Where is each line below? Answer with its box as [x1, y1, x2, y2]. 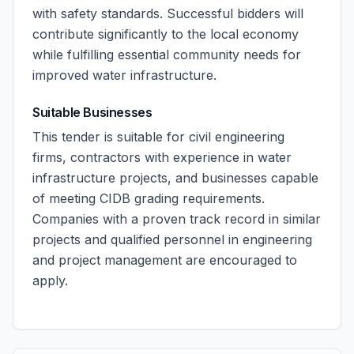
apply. [32, 273, 68, 288]
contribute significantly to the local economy [32, 26, 299, 42]
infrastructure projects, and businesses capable [32, 170, 318, 186]
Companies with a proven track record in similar [32, 211, 321, 227]
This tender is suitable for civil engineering [32, 129, 284, 145]
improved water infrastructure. [32, 67, 217, 83]
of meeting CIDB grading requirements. [32, 190, 265, 206]
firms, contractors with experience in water [32, 149, 292, 165]
